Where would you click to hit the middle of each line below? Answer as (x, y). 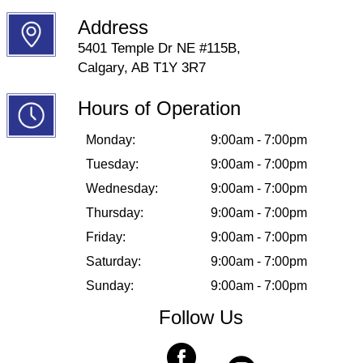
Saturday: (114, 261)
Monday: (111, 139)
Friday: (106, 237)
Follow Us (201, 317)
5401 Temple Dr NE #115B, (160, 48)
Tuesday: (113, 164)
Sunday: (110, 285)
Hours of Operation (160, 108)
